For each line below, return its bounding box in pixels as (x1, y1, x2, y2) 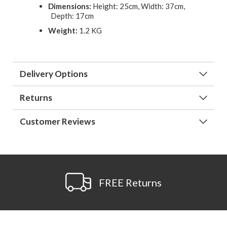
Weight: (48, 26, 78, 35)
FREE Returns (99, 176, 162, 189)
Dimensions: (48, 1, 91, 11)
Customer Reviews (20, 116, 95, 127)
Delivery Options (20, 68, 88, 80)
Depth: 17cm (51, 11, 94, 20)
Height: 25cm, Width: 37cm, (91, 1, 185, 11)
